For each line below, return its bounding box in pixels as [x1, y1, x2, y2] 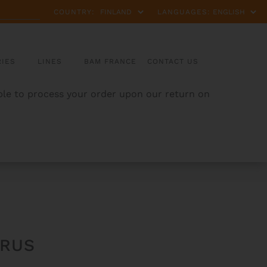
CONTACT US [147, 57, 199, 66]
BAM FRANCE [84, 57, 137, 66]
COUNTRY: [54, 7, 95, 16]
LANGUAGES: [157, 7, 210, 16]
